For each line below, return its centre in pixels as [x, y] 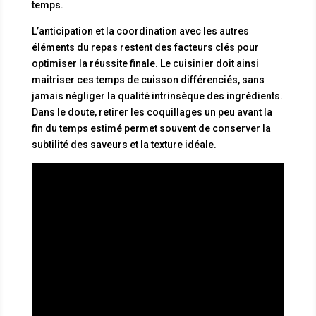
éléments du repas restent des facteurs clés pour [145, 47]
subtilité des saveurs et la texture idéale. [124, 144]
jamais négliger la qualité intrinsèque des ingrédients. [157, 96]
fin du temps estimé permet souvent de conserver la [151, 128]
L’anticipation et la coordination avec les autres [140, 31]
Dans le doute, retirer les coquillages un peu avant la [152, 112]
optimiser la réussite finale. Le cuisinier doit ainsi [145, 63]
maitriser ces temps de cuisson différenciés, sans [148, 79]
